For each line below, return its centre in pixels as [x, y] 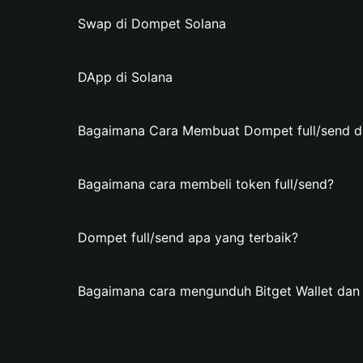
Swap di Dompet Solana [152, 23]
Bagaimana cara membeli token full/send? [206, 184]
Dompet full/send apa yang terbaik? [188, 237]
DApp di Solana [125, 77]
